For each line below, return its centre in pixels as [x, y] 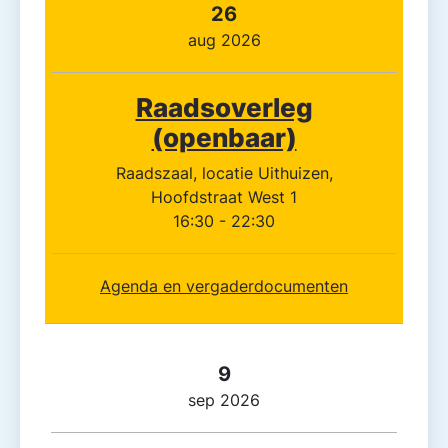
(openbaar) [224, 137]
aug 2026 [224, 39]
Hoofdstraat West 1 [224, 196]
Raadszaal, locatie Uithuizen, [224, 172]
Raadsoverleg [224, 107]
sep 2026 [224, 399]
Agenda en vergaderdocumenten [224, 285]
